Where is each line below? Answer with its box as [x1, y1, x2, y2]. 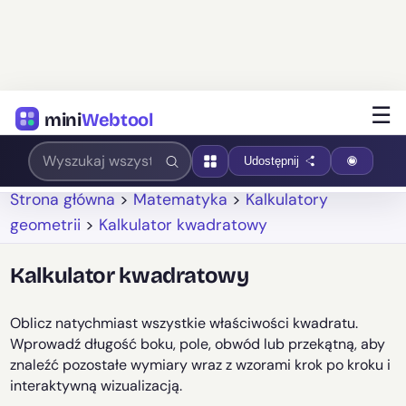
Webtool [81, 108, 153, 130]
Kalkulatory [246, 189, 329, 209]
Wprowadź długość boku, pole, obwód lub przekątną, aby [10, 334, 386, 354]
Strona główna [10, 189, 116, 209]
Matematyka [133, 189, 228, 209]
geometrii [10, 215, 82, 235]
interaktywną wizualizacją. [10, 376, 183, 396]
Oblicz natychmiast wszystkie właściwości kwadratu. [10, 314, 359, 333]
